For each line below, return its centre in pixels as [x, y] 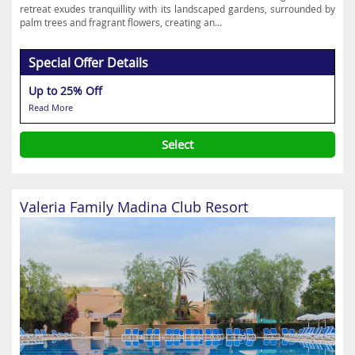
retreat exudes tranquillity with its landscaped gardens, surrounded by [177, 9]
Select [177, 144]
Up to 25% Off [65, 91]
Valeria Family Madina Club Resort [134, 207]
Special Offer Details [88, 63]
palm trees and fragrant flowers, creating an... [121, 22]
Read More [51, 107]
